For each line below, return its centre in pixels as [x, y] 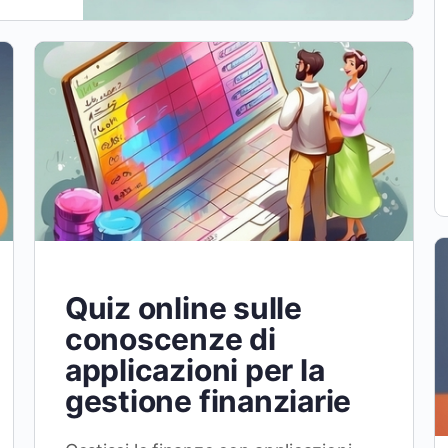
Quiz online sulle [183, 307]
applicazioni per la [194, 369]
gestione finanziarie [208, 400]
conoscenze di [170, 338]
